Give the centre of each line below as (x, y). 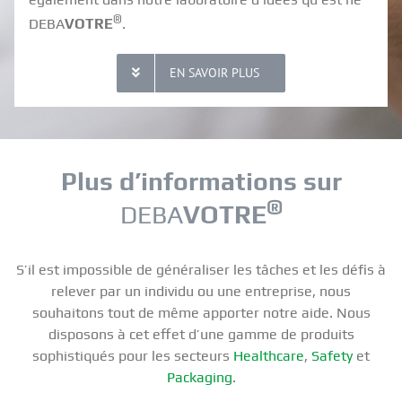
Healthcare (269, 356)
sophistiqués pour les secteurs (133, 356)
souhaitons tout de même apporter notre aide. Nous (201, 313)
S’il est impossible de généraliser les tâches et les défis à (201, 270)
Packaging (199, 378)
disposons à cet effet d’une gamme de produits (201, 335)
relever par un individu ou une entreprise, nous (201, 292)
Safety (332, 356)
